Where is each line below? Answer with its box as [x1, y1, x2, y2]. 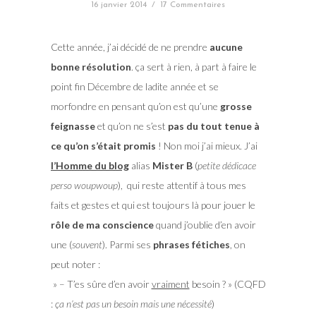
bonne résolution [50, 61, 131, 73]
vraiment [151, 278, 190, 291]
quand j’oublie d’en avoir [153, 219, 256, 231]
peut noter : [50, 258, 100, 271]
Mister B [152, 159, 195, 172]
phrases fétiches [152, 238, 230, 251]
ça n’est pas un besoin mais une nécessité [54, 298, 212, 310]
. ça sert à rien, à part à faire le [130, 61, 257, 73]
